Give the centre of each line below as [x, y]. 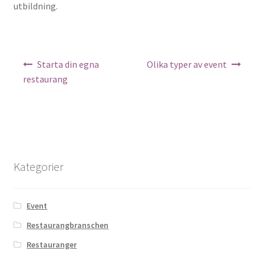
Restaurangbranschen [68, 225]
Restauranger [52, 244]
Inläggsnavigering [49, 58]
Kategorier [38, 166]
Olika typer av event [187, 65]
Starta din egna [68, 65]
